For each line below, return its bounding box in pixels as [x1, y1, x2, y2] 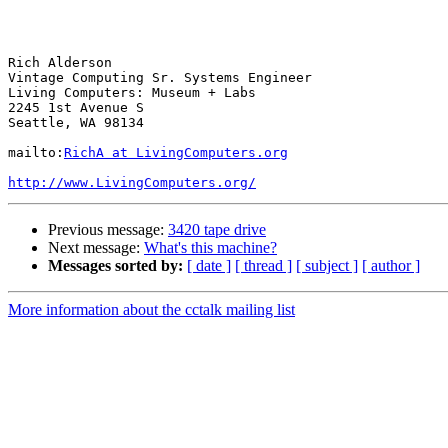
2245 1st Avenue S [8, 100, 144, 116]
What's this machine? [144, 239, 277, 257]
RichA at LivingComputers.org [64, 145, 288, 161]
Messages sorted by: [48, 257, 183, 275]
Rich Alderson [8, 55, 112, 71]
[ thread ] [235, 257, 292, 275]
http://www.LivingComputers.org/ [8, 175, 256, 191]
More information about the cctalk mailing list [8, 301, 295, 319]
